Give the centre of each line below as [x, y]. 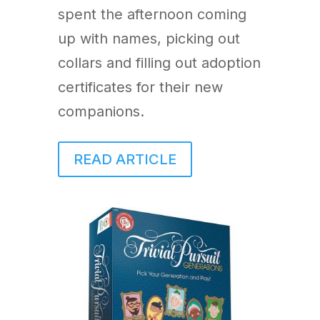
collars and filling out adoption [159, 62]
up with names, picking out [149, 38]
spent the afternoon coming [152, 14]
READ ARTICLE [125, 159]
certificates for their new [140, 87]
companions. [101, 111]
